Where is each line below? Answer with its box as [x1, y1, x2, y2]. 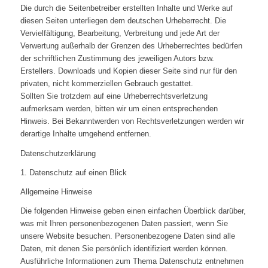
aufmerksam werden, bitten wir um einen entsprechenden [20, 104, 218, 114]
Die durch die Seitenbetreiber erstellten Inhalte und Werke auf [20, 4, 233, 13]
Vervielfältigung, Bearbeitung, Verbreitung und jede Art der [20, 29, 220, 38]
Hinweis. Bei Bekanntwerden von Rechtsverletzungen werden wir [20, 117, 244, 126]
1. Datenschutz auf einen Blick [20, 167, 127, 177]
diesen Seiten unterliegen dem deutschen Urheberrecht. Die [20, 16, 226, 26]
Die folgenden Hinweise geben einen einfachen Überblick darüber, [20, 206, 246, 215]
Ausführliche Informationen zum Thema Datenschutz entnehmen [20, 256, 243, 266]
